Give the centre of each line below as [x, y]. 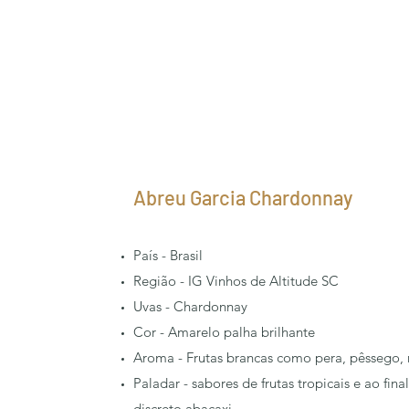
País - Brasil [168, 255]
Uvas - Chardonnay [190, 306]
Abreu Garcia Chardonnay [243, 197]
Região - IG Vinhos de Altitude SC [236, 281]
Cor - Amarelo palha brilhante [224, 332]
